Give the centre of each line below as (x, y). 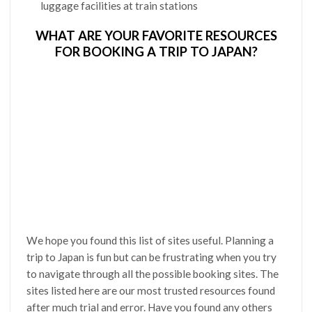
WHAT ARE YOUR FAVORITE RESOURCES (156, 35)
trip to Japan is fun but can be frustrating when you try (152, 257)
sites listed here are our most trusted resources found (151, 290)
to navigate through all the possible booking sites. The (153, 273)
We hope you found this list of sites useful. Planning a (150, 240)
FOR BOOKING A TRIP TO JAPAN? (156, 51)
